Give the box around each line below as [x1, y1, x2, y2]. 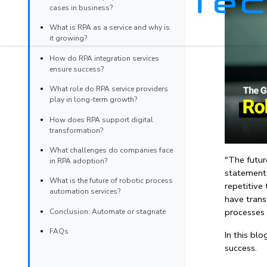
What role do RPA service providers [49, 84, 168, 94]
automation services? [49, 187, 120, 197]
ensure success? [49, 64, 104, 74]
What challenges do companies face [49, 145, 173, 155]
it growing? [49, 33, 87, 44]
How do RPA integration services [49, 53, 159, 63]
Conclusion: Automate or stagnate [49, 206, 166, 216]
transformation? [49, 125, 103, 135]
